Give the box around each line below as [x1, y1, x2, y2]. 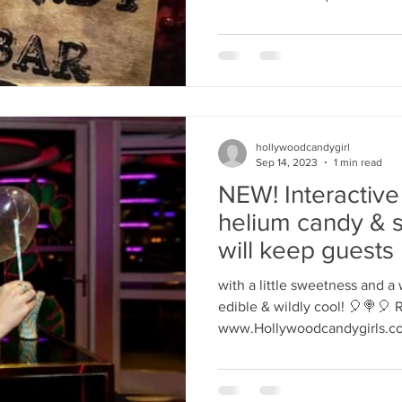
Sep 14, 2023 [256, 155, 318, 169]
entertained [218, 264, 344, 292]
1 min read [334, 155, 382, 169]
